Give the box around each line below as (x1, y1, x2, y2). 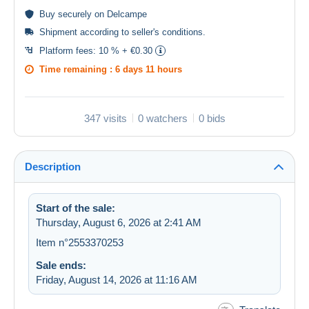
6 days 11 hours (115, 63, 182, 74)
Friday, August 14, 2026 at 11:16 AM (36, 273, 197, 286)
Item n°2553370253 (36, 236, 123, 248)
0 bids (198, 112, 226, 124)
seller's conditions (132, 26, 203, 37)
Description (25, 160, 81, 172)
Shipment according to (39, 26, 132, 37)
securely (58, 8, 92, 19)
